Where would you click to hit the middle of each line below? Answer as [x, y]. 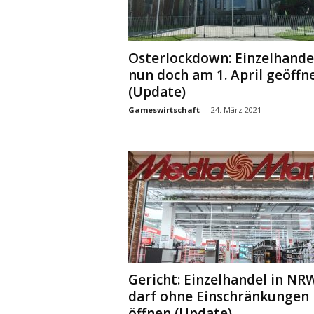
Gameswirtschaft [164, 110]
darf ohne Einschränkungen [218, 296]
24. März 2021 [236, 110]
